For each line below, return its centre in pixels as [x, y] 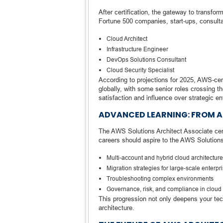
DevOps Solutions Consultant [146, 59]
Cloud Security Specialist [140, 70]
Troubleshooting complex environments [160, 178]
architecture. [116, 208]
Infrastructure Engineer [137, 49]
